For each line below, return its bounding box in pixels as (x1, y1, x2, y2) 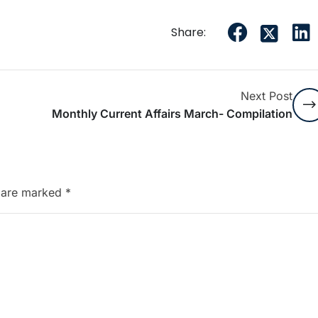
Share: (170, 24, 206, 41)
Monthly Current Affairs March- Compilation (51, 106, 292, 121)
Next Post (240, 89, 292, 104)
